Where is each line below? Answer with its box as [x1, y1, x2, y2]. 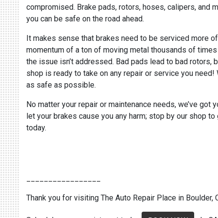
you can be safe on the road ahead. [26, 14, 146, 23]
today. [26, 123, 46, 132]
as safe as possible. [26, 80, 98, 90]
